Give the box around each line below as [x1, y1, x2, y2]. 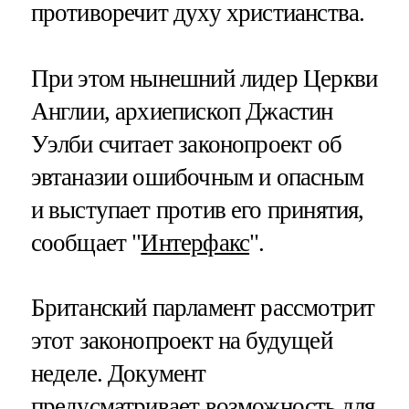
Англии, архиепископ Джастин [30, 97, 333, 125]
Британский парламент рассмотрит [30, 293, 375, 321]
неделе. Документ [30, 359, 206, 387]
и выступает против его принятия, [30, 195, 364, 224]
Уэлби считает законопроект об [30, 130, 341, 158]
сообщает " [30, 228, 142, 257]
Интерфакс [141, 228, 250, 257]
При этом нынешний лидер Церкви [30, 64, 378, 92]
